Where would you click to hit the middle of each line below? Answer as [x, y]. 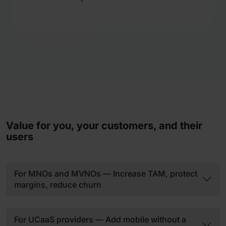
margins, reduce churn [58, 185]
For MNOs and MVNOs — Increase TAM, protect [106, 174]
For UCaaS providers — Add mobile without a [100, 219]
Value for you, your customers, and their [104, 126]
